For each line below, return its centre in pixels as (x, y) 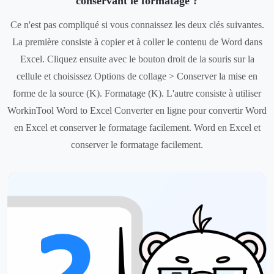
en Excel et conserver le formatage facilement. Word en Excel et (137, 128)
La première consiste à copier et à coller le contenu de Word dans (137, 42)
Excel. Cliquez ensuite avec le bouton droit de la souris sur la (137, 59)
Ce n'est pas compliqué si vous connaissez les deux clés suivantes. (137, 25)
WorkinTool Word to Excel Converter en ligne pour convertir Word (137, 110)
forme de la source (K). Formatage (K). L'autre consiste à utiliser (137, 93)
